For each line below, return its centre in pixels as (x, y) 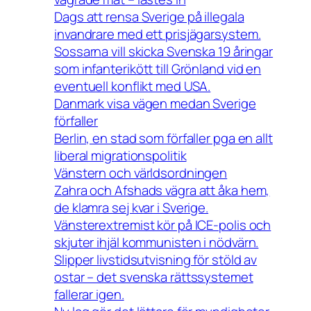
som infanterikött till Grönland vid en (158, 69)
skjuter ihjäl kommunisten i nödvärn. (157, 243)
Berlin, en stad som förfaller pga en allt (163, 138)
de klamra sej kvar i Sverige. (132, 208)
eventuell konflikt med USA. (133, 86)
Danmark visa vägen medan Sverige (155, 104)
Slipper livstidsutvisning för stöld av (156, 260)
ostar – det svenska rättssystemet (154, 277)
